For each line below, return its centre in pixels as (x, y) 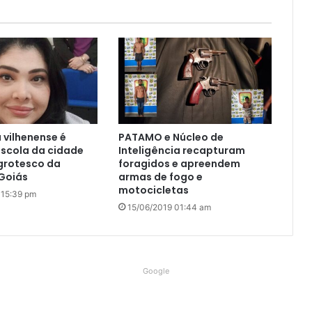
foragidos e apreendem (179, 163)
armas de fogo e (160, 177)
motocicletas (153, 190)
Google (156, 271)
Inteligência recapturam (181, 150)
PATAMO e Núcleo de (171, 137)
